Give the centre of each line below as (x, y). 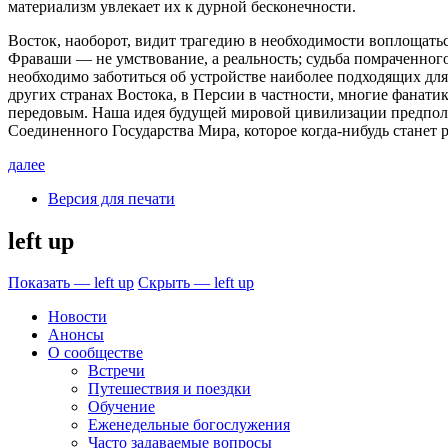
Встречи (116, 371)
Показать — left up (71, 283)
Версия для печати (111, 198)
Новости (77, 317)
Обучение (121, 407)
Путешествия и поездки (169, 389)
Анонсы (76, 335)
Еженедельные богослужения (189, 425)
